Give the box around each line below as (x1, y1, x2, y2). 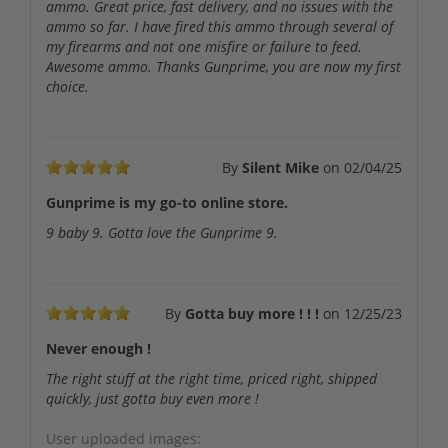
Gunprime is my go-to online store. (46, 192, 288, 212)
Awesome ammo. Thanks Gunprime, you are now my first (46, 56, 401, 76)
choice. (46, 76, 89, 96)
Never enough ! (46, 338, 151, 358)
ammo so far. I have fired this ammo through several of (46, 16, 393, 36)
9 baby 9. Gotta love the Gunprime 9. (46, 222, 278, 242)
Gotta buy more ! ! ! (185, 303, 319, 323)
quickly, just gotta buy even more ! (46, 388, 259, 408)
